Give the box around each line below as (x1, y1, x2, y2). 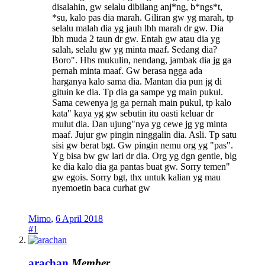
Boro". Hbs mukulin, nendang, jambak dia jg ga (52, 55, 231, 66)
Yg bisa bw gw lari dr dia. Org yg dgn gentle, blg (52, 151, 237, 161)
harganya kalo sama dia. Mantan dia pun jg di (52, 76, 222, 87)
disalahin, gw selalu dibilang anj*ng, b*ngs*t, (52, 2, 222, 12)
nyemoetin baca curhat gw (52, 183, 150, 193)
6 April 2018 (56, 214, 103, 224)
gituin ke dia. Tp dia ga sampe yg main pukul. (52, 87, 223, 98)
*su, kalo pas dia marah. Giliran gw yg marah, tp (52, 12, 234, 23)
